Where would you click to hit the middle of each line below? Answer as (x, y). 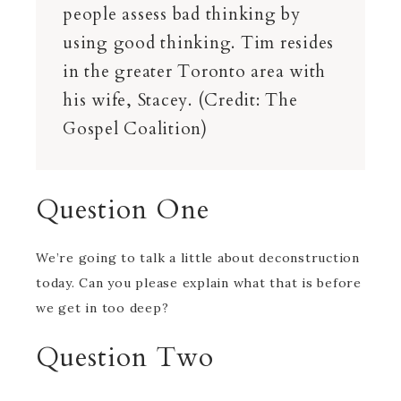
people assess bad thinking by (182, 14)
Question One (123, 210)
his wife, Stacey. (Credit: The (180, 100)
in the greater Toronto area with (194, 72)
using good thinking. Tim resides (198, 43)
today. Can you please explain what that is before (199, 283)
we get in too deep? (104, 308)
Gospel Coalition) (135, 129)
